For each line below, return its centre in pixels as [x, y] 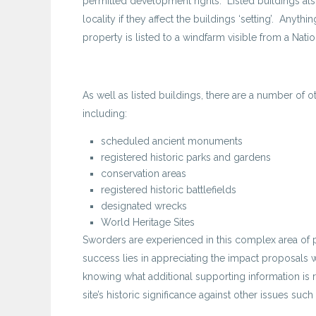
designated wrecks [144, 206]
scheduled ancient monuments [172, 141]
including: [105, 114]
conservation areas [144, 174]
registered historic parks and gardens [186, 157]
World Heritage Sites [148, 222]
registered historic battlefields [169, 190]
